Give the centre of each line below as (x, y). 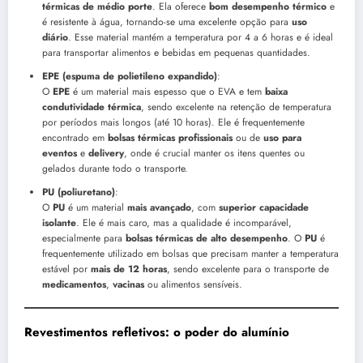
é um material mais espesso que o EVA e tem (167, 92)
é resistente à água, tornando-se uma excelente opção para (167, 22)
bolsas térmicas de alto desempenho (207, 239)
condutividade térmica (92, 107)
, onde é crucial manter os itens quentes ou (214, 154)
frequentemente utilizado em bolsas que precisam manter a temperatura (190, 254)
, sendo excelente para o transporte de (248, 269)
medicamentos (74, 285)
